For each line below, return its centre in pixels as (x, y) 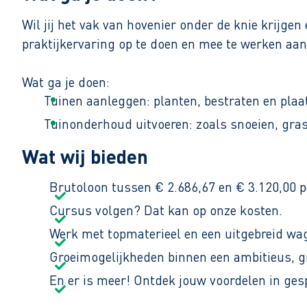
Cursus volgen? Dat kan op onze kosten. (166, 210)
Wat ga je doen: (66, 82)
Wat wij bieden (85, 157)
